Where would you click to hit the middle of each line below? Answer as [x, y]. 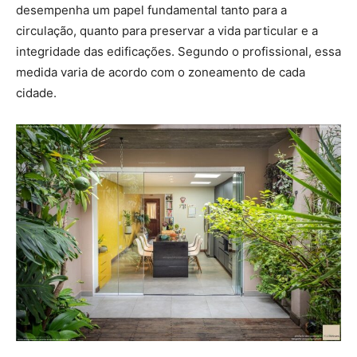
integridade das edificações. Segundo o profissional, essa [178, 52]
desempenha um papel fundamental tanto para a [151, 10]
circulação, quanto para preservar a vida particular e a [167, 31]
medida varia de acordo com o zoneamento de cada [161, 73]
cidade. [36, 93]
